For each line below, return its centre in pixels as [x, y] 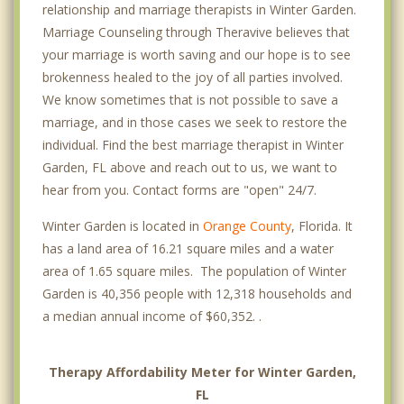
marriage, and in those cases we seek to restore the [195, 123]
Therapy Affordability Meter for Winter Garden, [202, 372]
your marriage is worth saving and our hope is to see [197, 55]
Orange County [247, 226]
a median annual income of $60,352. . [152, 317]
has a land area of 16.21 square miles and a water [188, 249]
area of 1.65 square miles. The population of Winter [194, 271]
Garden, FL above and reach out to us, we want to [190, 168]
